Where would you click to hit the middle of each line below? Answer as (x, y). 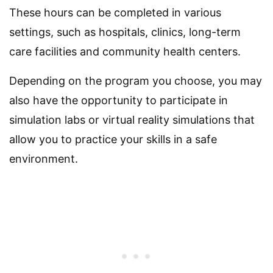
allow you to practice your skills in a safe (113, 139)
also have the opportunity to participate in (119, 100)
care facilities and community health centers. (125, 51)
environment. (44, 158)
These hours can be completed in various (115, 12)
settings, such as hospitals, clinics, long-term (125, 32)
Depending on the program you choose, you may (136, 80)
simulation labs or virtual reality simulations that (132, 119)
